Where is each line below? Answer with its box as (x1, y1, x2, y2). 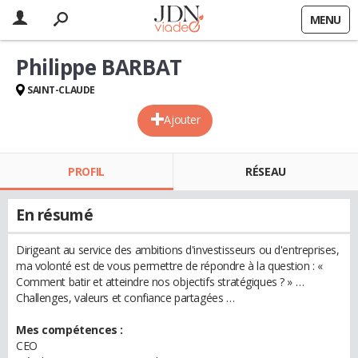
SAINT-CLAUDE (27, 83, 95, 97)
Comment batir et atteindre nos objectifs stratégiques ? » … (16, 274, 304, 289)
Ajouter (164, 112, 201, 127)
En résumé (16, 205, 93, 225)
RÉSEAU (245, 164, 286, 179)
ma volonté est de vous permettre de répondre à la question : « (16, 258, 323, 273)
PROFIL (68, 164, 105, 179)
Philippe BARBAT (16, 53, 182, 82)
